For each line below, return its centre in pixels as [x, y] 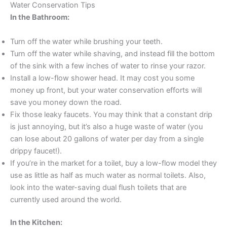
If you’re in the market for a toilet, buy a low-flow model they [113, 163]
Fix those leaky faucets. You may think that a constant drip [111, 114]
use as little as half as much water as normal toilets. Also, [108, 175]
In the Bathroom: [40, 17]
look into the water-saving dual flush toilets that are [98, 187]
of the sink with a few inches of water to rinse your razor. [108, 66]
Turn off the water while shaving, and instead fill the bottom [112, 53]
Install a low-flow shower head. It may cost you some [102, 78]
